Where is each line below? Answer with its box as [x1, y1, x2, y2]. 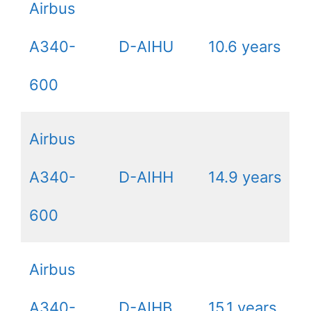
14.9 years [208, 167, 282, 186]
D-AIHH [119, 167, 174, 186]
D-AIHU [119, 37, 174, 56]
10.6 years [208, 37, 281, 56]
